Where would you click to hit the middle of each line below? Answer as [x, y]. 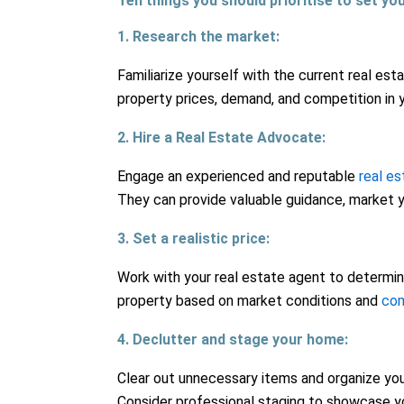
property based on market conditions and [249, 300]
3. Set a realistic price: [193, 238]
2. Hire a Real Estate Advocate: [221, 137]
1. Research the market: [198, 36]
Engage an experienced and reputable [238, 176]
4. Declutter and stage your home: [233, 339]
